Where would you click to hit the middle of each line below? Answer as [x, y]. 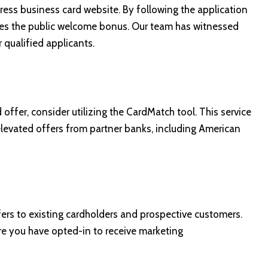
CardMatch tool [161, 112]
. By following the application [183, 10]
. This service [223, 112]
